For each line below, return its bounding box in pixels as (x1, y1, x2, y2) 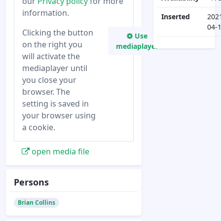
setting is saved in (22, 98, 89, 109)
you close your (22, 74, 76, 85)
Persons (14, 176, 49, 188)
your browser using (22, 110, 96, 121)
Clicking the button (22, 27, 93, 38)
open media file (30, 146, 89, 157)
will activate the (22, 51, 80, 62)
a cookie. (22, 122, 55, 133)
